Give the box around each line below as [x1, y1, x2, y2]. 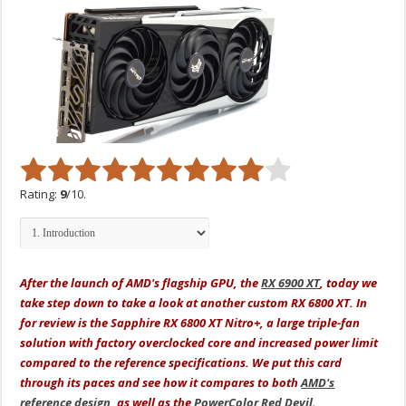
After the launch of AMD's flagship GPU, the [20, 275, 262, 292]
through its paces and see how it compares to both [20, 374, 302, 391]
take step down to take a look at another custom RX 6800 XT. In [20, 295, 368, 312]
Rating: [20, 186, 61, 203]
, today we [320, 275, 378, 292]
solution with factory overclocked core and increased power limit [20, 334, 379, 352]
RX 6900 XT [261, 275, 321, 292]
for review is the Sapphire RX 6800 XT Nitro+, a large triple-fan [20, 314, 361, 332]
